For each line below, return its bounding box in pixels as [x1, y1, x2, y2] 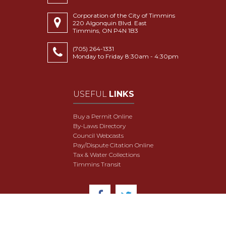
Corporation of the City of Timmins [73, 11, 175, 19]
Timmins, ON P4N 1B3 [73, 26, 138, 34]
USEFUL [73, 89, 109, 99]
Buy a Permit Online [73, 112, 132, 120]
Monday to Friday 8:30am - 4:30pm [73, 52, 179, 60]
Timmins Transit [73, 160, 121, 168]
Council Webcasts [73, 131, 124, 139]
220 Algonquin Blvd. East [73, 19, 147, 27]
